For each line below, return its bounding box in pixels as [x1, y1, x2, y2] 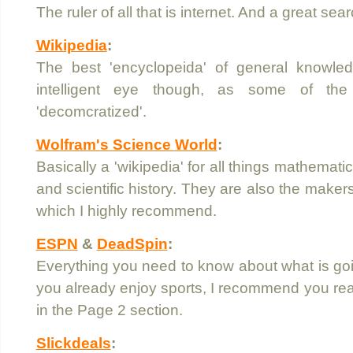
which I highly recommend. [35, 203, 217, 219]
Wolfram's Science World [35, 136, 217, 153]
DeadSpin [96, 236, 168, 252]
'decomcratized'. [35, 103, 147, 120]
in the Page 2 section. [35, 302, 183, 318]
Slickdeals [35, 335, 111, 351]
